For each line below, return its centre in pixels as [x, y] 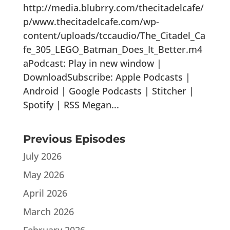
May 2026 [43, 174]
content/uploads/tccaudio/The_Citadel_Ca [114, 35]
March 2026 [48, 211]
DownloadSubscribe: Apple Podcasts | [107, 77]
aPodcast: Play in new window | [92, 63]
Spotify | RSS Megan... [71, 104]
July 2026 [42, 156]
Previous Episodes [74, 139]
